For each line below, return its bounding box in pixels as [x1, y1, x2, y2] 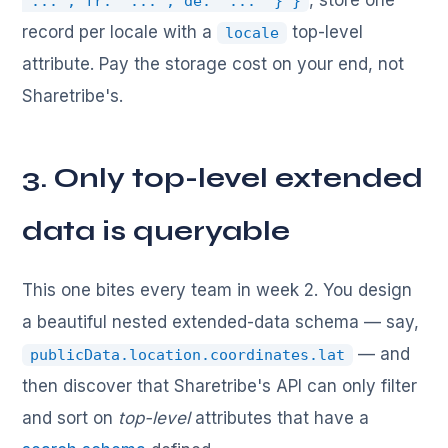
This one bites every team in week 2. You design [22, 280, 413, 301]
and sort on [22, 408, 119, 429]
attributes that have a [190, 408, 370, 429]
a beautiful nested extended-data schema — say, [22, 312, 420, 333]
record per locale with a [22, 22, 218, 43]
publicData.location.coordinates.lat [30, 346, 346, 365]
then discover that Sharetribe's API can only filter [22, 376, 418, 397]
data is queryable [22, 214, 291, 249]
